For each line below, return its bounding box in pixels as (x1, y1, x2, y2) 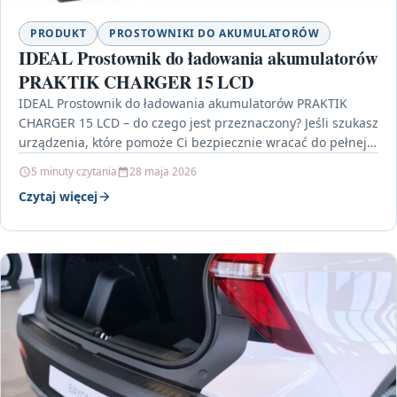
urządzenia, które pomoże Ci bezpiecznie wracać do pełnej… (19, 134, 377, 152)
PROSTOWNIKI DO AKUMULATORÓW (109, 26, 320, 42)
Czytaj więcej (19, 188, 97, 206)
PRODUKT (30, 26, 87, 42)
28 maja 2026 (129, 164, 197, 180)
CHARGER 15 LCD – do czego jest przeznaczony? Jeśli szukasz (19, 114, 378, 132)
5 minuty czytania (31, 164, 117, 180)
